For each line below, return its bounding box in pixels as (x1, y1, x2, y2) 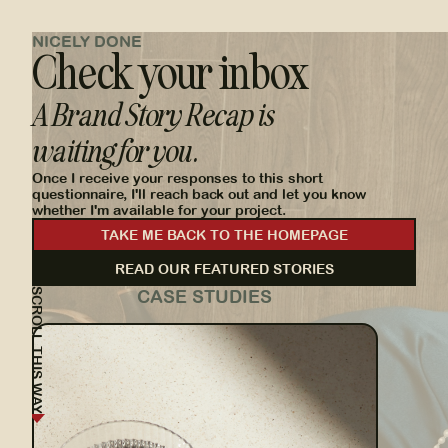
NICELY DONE (32, 32, 142, 50)
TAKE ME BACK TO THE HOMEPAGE (100, 226, 348, 243)
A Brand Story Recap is (32, 97, 274, 134)
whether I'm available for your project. (32, 201, 286, 218)
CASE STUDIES (137, 286, 273, 307)
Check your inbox (32, 45, 308, 102)
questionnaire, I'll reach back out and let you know (32, 185, 366, 202)
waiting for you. (32, 133, 198, 170)
